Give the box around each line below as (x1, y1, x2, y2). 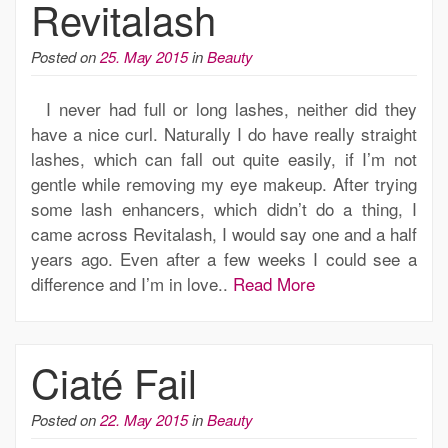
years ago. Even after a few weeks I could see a (31, 245, 417, 271)
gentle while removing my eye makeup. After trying (31, 170, 417, 196)
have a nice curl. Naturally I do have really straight (31, 120, 417, 146)
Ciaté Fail (31, 352, 197, 410)
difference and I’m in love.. (31, 270, 233, 296)
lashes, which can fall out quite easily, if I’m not (31, 145, 417, 171)
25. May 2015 (100, 45, 188, 67)
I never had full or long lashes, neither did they (31, 95, 417, 121)
